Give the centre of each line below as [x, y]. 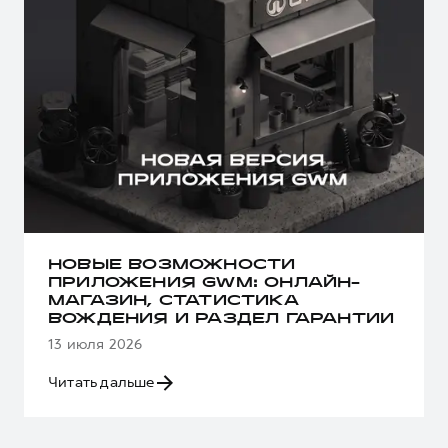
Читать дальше [101, 382]
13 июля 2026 [95, 344]
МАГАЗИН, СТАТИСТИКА [173, 302]
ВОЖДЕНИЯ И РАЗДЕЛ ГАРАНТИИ [221, 320]
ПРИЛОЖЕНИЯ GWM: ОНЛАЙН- [204, 284]
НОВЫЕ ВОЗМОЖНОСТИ [172, 266]
